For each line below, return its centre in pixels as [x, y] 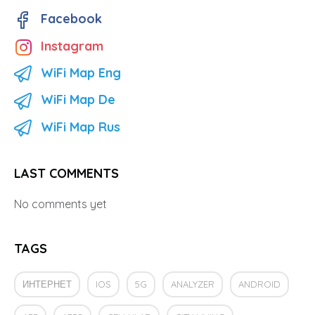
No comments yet [60, 204]
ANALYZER [193, 284]
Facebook [71, 19]
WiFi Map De [78, 100]
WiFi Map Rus [81, 127]
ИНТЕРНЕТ [47, 284]
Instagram [72, 46]
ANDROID [259, 284]
